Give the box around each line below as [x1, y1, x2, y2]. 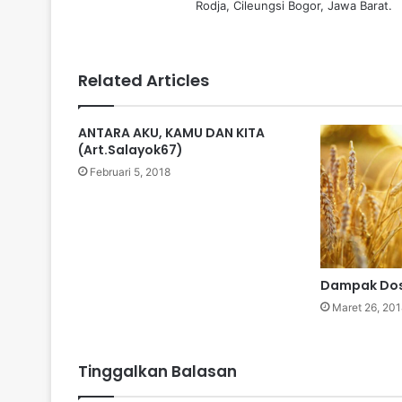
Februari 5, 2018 [90, 165, 170, 179]
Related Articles [78, 69, 209, 92]
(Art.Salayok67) [78, 141, 183, 160]
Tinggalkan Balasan [78, 361, 237, 383]
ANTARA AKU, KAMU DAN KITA [78, 124, 265, 143]
